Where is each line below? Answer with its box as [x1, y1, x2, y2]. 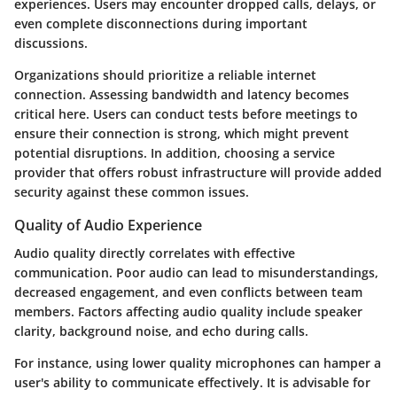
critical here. [14, 105, 93, 123]
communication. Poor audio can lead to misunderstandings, [14, 264, 378, 282]
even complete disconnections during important [14, 15, 307, 33]
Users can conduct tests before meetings [93, 105, 341, 123]
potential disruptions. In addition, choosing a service [14, 144, 335, 162]
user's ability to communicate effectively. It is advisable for [14, 374, 370, 392]
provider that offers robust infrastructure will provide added [14, 164, 382, 182]
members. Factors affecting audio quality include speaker [14, 303, 362, 321]
